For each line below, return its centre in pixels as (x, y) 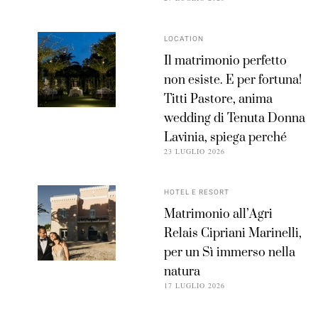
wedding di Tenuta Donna (235, 119)
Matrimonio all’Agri (219, 215)
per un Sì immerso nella (230, 253)
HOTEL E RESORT (197, 193)
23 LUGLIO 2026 (195, 152)
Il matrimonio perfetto (226, 61)
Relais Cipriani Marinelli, (233, 234)
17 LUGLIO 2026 (195, 286)
